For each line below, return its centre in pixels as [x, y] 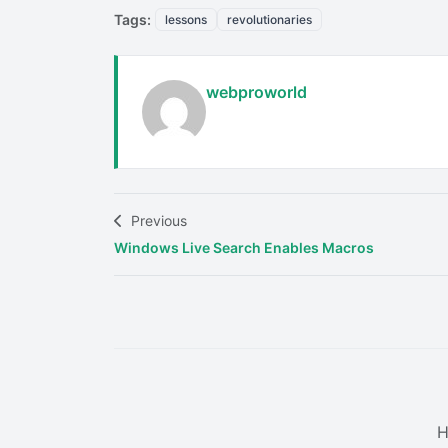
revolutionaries [269, 19]
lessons [186, 19]
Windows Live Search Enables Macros [244, 247]
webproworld [256, 91]
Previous [157, 220]
